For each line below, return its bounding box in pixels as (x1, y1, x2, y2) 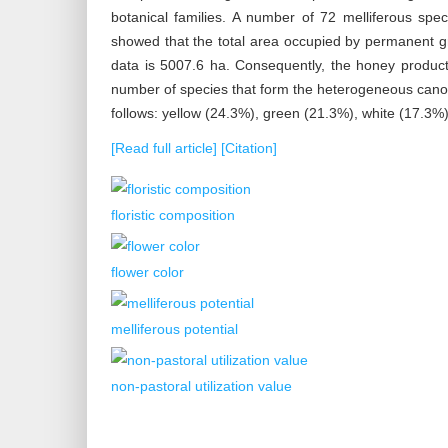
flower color (111, 263, 184, 280)
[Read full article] (111, 139, 221, 156)
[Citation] (221, 139, 277, 156)
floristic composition (111, 206, 235, 223)
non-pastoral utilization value (111, 377, 292, 394)
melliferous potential (111, 320, 238, 337)
